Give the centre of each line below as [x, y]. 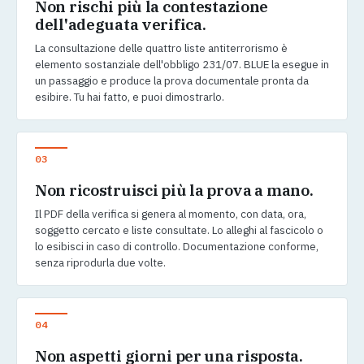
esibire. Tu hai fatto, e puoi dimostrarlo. [130, 97]
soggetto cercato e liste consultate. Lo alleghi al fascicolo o [179, 230]
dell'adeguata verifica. [121, 25]
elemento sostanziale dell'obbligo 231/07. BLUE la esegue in [182, 65]
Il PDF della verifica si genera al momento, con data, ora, [171, 214]
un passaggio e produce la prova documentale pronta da [172, 81]
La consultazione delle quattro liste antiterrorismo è [161, 48]
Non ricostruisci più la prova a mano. [174, 191]
